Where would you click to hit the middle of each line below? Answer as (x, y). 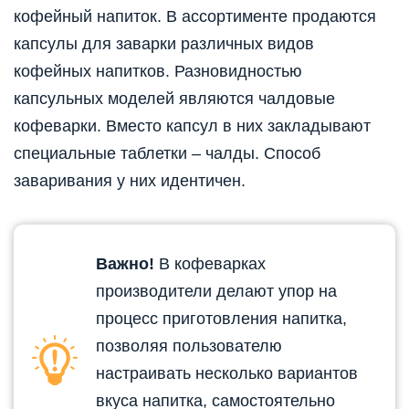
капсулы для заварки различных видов (164, 43)
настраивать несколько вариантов (227, 373)
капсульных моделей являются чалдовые (174, 98)
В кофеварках (210, 263)
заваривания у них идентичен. (130, 180)
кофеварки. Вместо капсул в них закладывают (192, 126)
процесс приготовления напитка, (221, 318)
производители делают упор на (216, 291)
